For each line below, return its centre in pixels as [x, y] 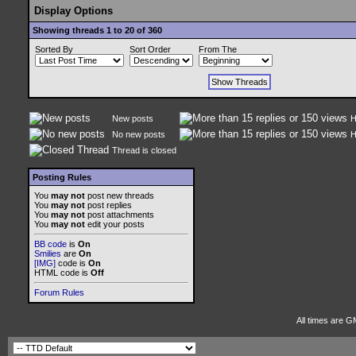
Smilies [48, 253]
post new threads [120, 195]
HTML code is [62, 273]
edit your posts [115, 224]
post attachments [120, 215]
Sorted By [54, 49]
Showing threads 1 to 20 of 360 [97, 30]
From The [218, 49]
